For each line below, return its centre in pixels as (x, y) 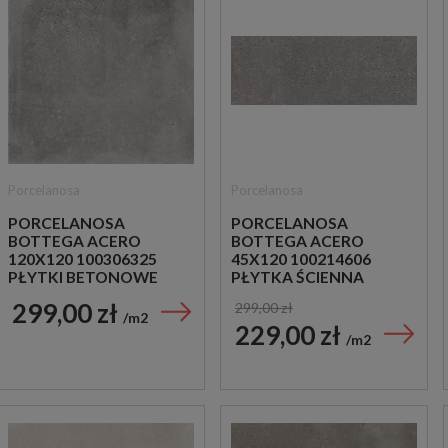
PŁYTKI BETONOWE (83, 276)
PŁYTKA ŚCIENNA (297, 276)
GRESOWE (47, 294)
